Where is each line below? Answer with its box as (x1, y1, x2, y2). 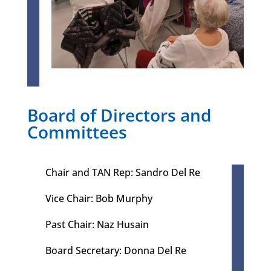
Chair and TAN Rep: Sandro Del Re (45, 166, 200, 180)
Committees (27, 120, 127, 144)
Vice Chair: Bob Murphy (45, 192, 152, 206)
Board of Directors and (27, 103, 211, 127)
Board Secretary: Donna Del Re (45, 244, 186, 258)
